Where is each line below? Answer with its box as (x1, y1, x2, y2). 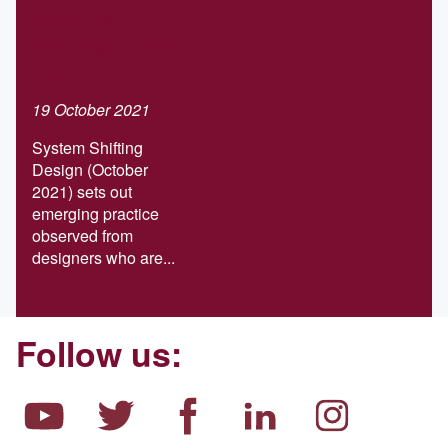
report (32, 54, 92, 84)
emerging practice (32, 201, 159, 225)
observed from (32, 223, 133, 247)
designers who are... (32, 245, 175, 269)
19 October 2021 (32, 97, 150, 121)
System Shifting (32, 135, 143, 159)
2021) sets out (32, 179, 132, 203)
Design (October (32, 157, 148, 181)
